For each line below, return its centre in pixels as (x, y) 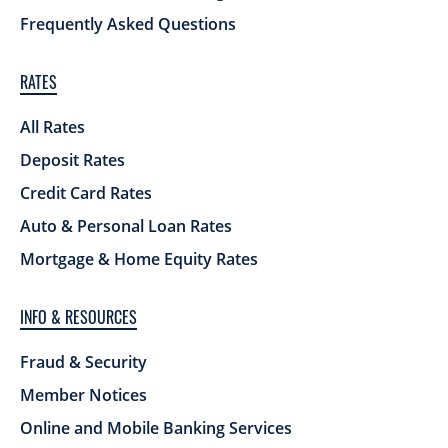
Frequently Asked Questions (128, 24)
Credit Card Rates (86, 193)
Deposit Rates (72, 160)
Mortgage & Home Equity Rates (139, 259)
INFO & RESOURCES (78, 317)
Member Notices (83, 395)
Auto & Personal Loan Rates (126, 226)
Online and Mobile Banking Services (156, 428)
